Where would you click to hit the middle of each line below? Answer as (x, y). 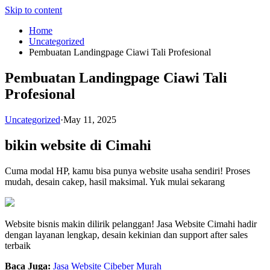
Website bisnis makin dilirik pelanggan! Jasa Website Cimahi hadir (131, 224)
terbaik (18, 245)
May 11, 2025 (90, 119)
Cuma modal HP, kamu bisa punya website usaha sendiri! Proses (127, 171)
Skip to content (33, 10)
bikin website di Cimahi (78, 145)
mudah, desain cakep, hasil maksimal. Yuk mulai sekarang (115, 181)
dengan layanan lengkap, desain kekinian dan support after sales (126, 234)
